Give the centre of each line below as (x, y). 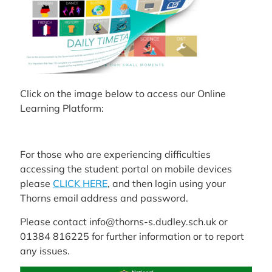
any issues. (45, 250)
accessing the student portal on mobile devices (126, 169)
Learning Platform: (62, 108)
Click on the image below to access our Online (123, 93)
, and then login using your (167, 184)
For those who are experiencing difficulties (115, 155)
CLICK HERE (80, 184)
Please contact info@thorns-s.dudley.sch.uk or (124, 221)
